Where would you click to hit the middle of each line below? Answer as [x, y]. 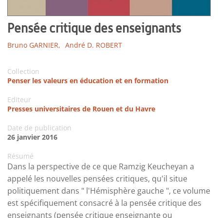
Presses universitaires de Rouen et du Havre [81, 109]
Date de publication [39, 128]
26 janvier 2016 [32, 137]
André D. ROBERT [94, 45]
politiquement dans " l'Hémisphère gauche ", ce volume [109, 191]
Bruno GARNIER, [34, 45]
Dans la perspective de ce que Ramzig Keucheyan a [101, 167]
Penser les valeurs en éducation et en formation [88, 81]
